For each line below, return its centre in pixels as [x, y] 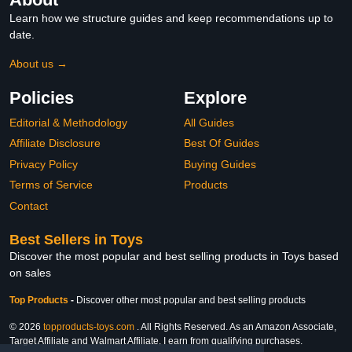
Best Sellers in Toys [76, 239]
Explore [215, 97]
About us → [38, 63]
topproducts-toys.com [89, 326]
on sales [30, 272]
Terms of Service [51, 185]
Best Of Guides [222, 143]
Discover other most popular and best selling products [191, 300]
